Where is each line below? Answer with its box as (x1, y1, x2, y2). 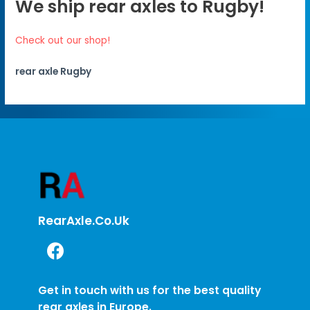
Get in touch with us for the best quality (38, 282, 261, 298)
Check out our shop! (15, 33, 111, 47)
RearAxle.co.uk (38, 212, 129, 229)
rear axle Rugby (15, 64, 92, 78)
